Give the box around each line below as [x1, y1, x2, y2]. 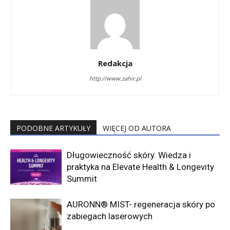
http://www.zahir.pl [89, 74, 141, 82]
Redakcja [98, 57, 132, 68]
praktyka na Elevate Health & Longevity [67, 161, 214, 172]
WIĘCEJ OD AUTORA [103, 123, 171, 133]
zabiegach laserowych [67, 210, 152, 221]
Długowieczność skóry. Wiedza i [67, 149, 191, 160]
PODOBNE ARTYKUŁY [16, 123, 90, 133]
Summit [67, 173, 97, 184]
